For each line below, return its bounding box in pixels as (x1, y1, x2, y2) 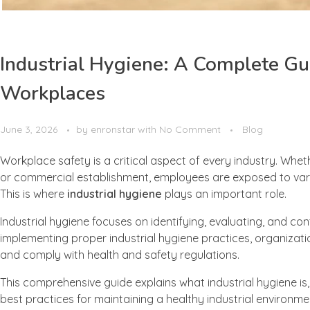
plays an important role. (162, 186, 286, 201)
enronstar (91, 122, 138, 136)
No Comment (159, 122, 221, 136)
